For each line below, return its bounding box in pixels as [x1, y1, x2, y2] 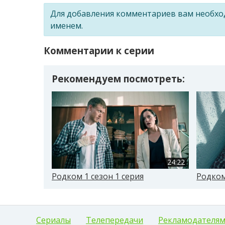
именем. [50, 20, 83, 31]
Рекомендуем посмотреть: [52, 72, 185, 85]
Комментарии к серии [44, 44, 154, 57]
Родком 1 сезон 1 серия [52, 170, 144, 182]
